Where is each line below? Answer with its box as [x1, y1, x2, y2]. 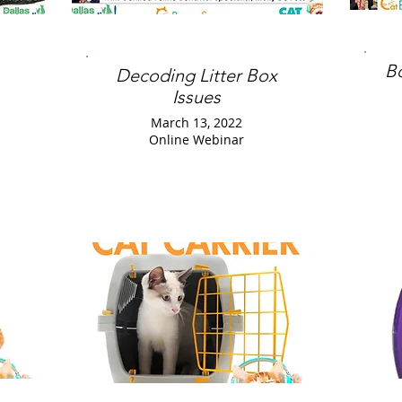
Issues [172, 86, 221, 108]
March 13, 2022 [151, 114, 242, 131]
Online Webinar [149, 131, 244, 148]
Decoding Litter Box [116, 65, 277, 86]
